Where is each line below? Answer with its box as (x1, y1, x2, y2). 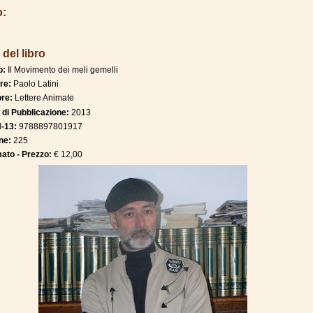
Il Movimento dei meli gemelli (6, 65, 119, 75)
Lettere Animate (13, 93, 75, 103)
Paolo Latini (11, 79, 59, 89)
